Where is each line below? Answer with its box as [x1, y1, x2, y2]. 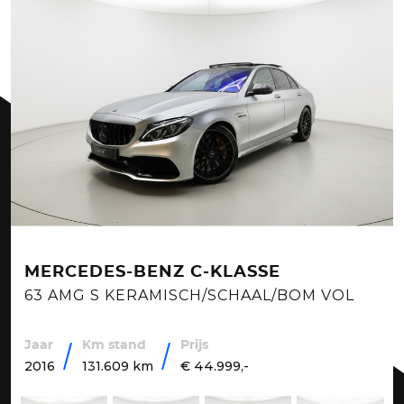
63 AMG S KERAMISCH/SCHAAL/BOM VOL [24, 286, 354, 304]
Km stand [82, 338, 146, 352]
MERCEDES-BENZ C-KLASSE [24, 263, 280, 280]
